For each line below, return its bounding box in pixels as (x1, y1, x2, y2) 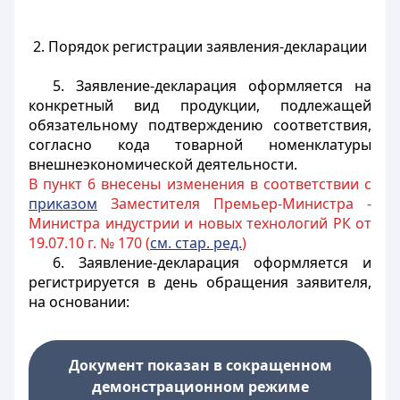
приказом (29, 194, 97, 213)
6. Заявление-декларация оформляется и (52, 253, 371, 272)
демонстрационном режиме (91, 377, 309, 396)
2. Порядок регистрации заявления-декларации (33, 37, 367, 56)
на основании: (29, 292, 129, 312)
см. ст (150, 233, 189, 253)
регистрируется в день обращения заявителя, (29, 272, 371, 292)
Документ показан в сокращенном (68, 355, 332, 375)
